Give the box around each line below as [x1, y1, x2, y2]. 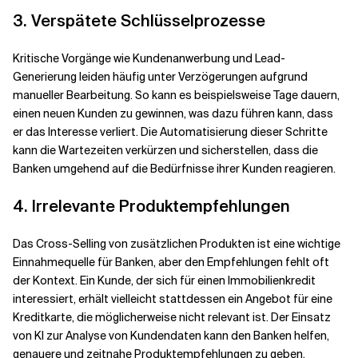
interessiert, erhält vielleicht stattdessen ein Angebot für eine [13, 292, 332, 306]
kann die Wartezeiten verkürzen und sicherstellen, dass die [13, 143, 318, 157]
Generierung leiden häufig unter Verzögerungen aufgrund [13, 70, 308, 84]
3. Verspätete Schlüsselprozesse [13, 10, 265, 31]
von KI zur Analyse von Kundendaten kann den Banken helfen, [13, 328, 329, 343]
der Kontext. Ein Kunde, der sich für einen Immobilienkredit [13, 273, 316, 288]
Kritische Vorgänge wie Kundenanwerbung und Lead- [13, 51, 285, 66]
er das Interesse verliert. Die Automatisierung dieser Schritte [13, 125, 328, 139]
